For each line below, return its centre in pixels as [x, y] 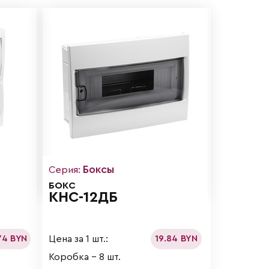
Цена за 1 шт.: [79, 239]
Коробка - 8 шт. [85, 257]
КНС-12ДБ [83, 198]
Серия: [66, 170]
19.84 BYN [176, 239]
